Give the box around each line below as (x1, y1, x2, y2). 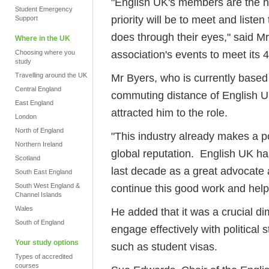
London (15, 113, 37, 120)
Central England (15, 85, 61, 92)
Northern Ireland (15, 141, 62, 148)
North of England (15, 127, 64, 134)
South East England (15, 168, 72, 175)
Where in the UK (15, 34, 70, 43)
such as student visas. (111, 240, 217, 253)
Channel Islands (15, 191, 62, 198)
